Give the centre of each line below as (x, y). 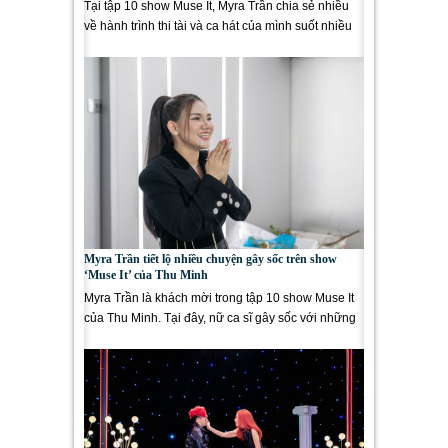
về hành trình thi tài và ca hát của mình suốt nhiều (218, 26)
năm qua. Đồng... (130, 46)
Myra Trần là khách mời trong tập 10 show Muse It (219, 298)
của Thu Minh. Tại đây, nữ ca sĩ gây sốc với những (220, 318)
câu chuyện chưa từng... (149, 338)
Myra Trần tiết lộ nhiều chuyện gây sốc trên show (210, 259)
